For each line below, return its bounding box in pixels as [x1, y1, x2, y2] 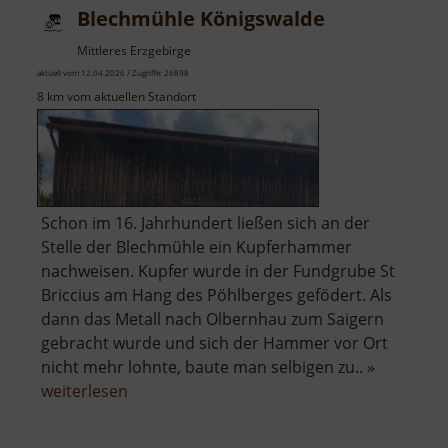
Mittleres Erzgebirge [77, 42, 191, 60]
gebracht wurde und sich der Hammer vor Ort [41, 332, 388, 355]
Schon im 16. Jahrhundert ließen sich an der [41, 212, 370, 235]
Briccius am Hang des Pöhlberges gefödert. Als [41, 284, 392, 307]
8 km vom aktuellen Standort [37, 88, 196, 106]
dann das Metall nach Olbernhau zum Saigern [41, 308, 384, 331]
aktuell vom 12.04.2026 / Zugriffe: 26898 [37, 67, 189, 79]
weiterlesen [41, 380, 128, 403]
